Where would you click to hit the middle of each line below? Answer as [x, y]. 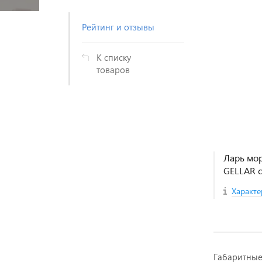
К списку [114, 57]
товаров [113, 70]
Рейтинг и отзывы [118, 27]
